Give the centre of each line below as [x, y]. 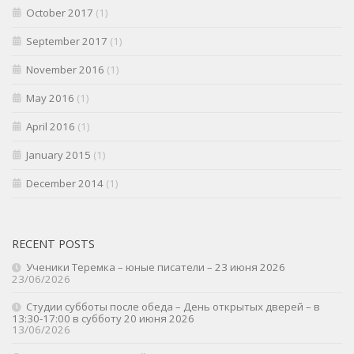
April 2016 [51, 127]
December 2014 [65, 184]
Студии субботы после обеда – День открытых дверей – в [173, 307]
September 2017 [67, 41]
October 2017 [60, 13]
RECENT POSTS [53, 244]
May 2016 [50, 98]
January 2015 [58, 155]
